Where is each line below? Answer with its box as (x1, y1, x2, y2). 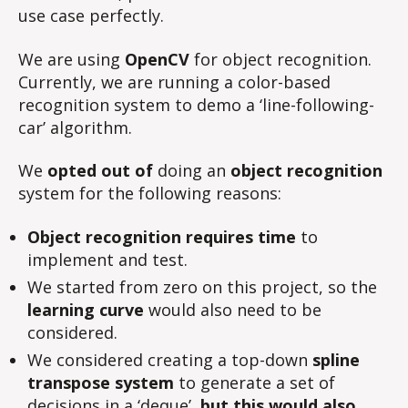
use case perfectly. (18, 5, 164, 26)
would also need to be (148, 298, 321, 321)
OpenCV (125, 47, 194, 70)
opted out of (47, 159, 158, 181)
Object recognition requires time (27, 225, 301, 248)
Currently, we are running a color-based (18, 70, 331, 93)
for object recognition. (194, 47, 372, 70)
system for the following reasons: (18, 182, 281, 204)
